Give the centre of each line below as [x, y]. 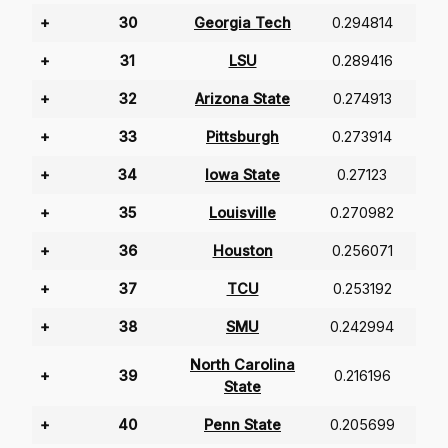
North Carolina [242, 365]
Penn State [242, 425]
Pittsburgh [242, 137]
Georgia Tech [242, 23]
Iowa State [242, 175]
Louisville [242, 213]
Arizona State [242, 99]
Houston [242, 251]
